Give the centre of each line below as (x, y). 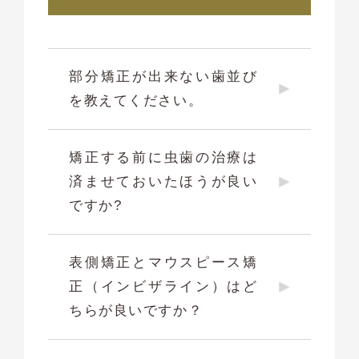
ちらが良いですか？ (136, 311)
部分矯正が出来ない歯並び (163, 77)
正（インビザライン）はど (163, 287)
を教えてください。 (136, 101)
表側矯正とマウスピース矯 (163, 263)
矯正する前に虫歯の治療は (163, 158)
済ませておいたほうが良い (163, 182)
